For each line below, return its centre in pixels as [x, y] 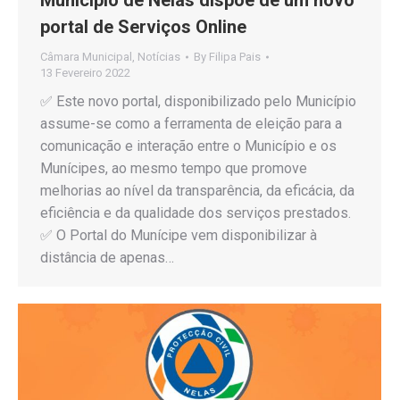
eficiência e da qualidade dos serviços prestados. [196, 212]
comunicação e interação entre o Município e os [188, 146]
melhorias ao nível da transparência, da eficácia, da [197, 190]
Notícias [159, 56]
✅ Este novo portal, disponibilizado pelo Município [198, 101]
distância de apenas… [107, 257]
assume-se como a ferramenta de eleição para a [191, 123]
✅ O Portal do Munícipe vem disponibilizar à [179, 235]
